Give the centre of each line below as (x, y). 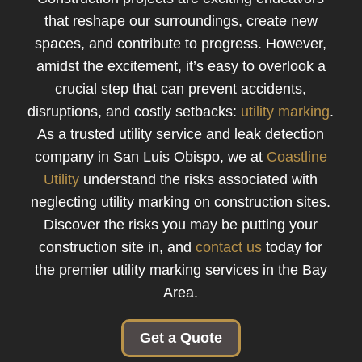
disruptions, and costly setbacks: (135, 112)
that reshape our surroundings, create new (181, 21)
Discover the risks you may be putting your (181, 225)
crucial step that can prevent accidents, (181, 89)
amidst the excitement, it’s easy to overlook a (181, 67)
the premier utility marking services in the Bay (181, 270)
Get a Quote (181, 337)
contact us (229, 248)
